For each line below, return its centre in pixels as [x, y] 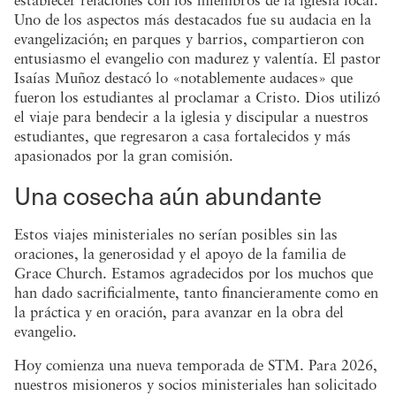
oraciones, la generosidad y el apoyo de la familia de [180, 253]
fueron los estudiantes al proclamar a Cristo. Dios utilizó [197, 97]
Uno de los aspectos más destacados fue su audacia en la [193, 19]
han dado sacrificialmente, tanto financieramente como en [196, 292]
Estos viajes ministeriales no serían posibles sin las [176, 234]
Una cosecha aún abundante [168, 194]
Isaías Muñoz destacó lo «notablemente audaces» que [183, 77]
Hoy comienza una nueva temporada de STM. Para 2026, [196, 365]
